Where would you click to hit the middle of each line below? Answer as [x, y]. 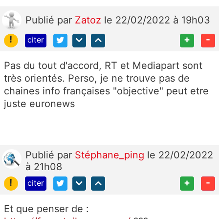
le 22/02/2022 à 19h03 [157, 20]
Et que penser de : [46, 209]
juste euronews [39, 104]
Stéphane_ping [111, 155]
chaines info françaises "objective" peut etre [106, 91]
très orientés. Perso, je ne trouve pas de [97, 78]
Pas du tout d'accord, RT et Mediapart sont [103, 66]
